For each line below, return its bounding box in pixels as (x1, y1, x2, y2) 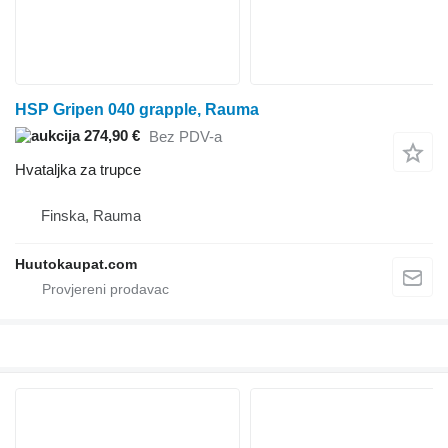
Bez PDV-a (149, 128, 222, 146)
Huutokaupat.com (15, 255, 137, 272)
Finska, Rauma (41, 206, 141, 224)
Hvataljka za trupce (15, 160, 141, 178)
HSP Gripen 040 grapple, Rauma (15, 100, 259, 118)
